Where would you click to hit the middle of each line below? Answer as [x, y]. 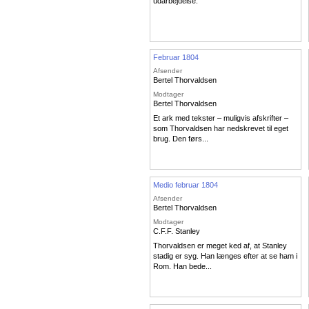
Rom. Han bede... [182, 267]
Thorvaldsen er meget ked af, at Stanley [220, 246]
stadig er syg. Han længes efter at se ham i [225, 256]
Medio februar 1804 [186, 185]
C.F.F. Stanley [177, 231]
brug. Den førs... [181, 139]
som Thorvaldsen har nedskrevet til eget [221, 129]
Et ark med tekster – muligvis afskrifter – [221, 118]
